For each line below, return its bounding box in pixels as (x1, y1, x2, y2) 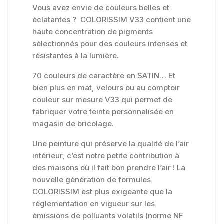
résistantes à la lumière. (32, 51, 119, 61)
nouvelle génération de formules (32, 175, 151, 185)
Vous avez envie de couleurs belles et (32, 3, 169, 13)
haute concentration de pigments (32, 27, 153, 37)
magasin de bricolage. (32, 119, 114, 129)
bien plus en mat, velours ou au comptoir (32, 83, 180, 93)
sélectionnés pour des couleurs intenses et (32, 39, 187, 49)
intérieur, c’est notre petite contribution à (32, 151, 179, 161)
